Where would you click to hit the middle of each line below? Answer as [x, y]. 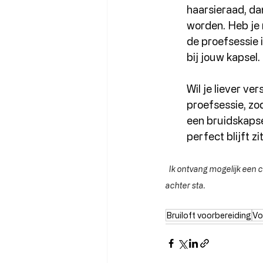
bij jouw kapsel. [223, 57]
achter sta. [187, 185]
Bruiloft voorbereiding [209, 215]
